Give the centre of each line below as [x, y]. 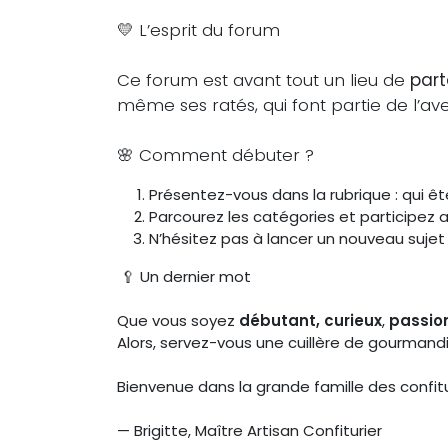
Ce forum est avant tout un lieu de [263, 79]
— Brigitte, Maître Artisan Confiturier [249, 430]
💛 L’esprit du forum [198, 29]
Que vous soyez [178, 320]
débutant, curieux [310, 320]
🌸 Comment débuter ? [215, 154]
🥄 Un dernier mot [184, 276]
